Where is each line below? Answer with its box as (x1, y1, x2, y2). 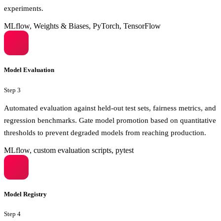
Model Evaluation (4, 66, 54, 74)
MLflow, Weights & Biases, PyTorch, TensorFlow (4, 22, 161, 31)
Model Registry (4, 190, 47, 198)
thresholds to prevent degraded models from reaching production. (4, 128, 206, 137)
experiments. (4, 4, 43, 13)
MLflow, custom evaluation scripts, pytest (4, 146, 134, 155)
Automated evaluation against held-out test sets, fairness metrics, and (4, 103, 216, 112)
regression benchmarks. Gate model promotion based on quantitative (4, 115, 216, 124)
